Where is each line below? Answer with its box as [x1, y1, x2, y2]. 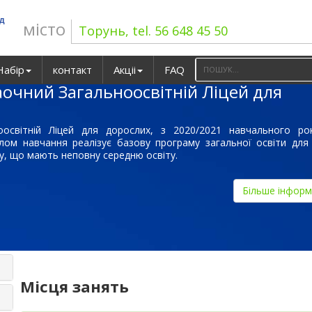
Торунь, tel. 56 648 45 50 [79, 22, 228, 39]
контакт [53, 63, 92, 77]
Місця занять [20, 276, 129, 297]
